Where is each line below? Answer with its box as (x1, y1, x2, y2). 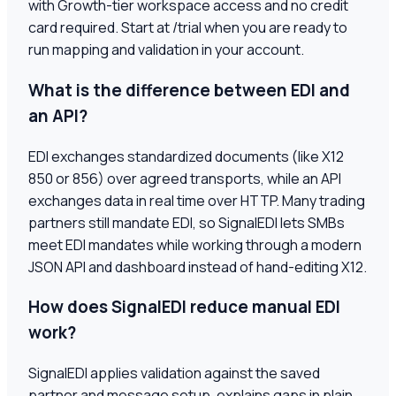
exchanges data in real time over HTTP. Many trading (28, 190, 365, 210)
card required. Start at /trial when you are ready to (28, 18, 347, 38)
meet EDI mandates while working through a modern (28, 234, 362, 255)
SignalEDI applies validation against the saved (28, 363, 320, 384)
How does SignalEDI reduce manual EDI (28, 295, 340, 319)
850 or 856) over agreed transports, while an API (28, 168, 341, 188)
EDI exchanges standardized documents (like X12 (28, 146, 344, 166)
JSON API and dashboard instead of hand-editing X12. (28, 256, 367, 277)
